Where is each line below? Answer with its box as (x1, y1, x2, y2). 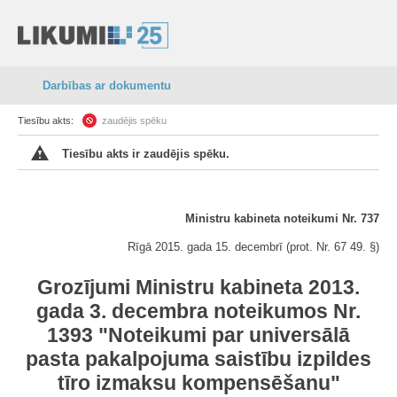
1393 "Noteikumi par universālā (47, 323, 350, 346)
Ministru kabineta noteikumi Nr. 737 (185, 212, 379, 225)
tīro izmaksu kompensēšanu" (57, 371, 340, 394)
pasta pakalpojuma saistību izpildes (26, 347, 371, 370)
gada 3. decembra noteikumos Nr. (36, 300, 361, 323)
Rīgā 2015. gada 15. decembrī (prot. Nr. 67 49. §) (128, 240, 379, 253)
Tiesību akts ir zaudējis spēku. (62, 147, 230, 160)
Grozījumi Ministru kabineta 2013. (37, 276, 360, 299)
